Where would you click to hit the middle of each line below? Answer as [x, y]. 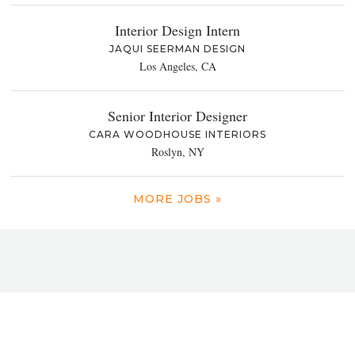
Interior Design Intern [177, 31]
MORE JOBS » [177, 199]
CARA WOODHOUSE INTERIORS [177, 135]
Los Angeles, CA [177, 67]
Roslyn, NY [177, 152]
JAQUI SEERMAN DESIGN [177, 49]
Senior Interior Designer [177, 116]
